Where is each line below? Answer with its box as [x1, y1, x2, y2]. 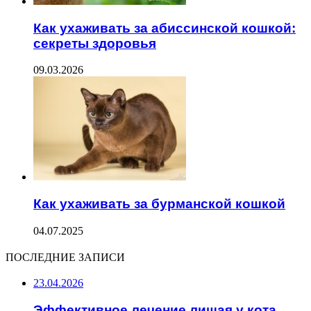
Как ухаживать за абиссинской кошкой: [33, 20, 296, 35]
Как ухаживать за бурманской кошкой [33, 196, 285, 212]
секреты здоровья [33, 35, 156, 51]
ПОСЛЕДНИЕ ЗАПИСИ [6, 249, 125, 265]
